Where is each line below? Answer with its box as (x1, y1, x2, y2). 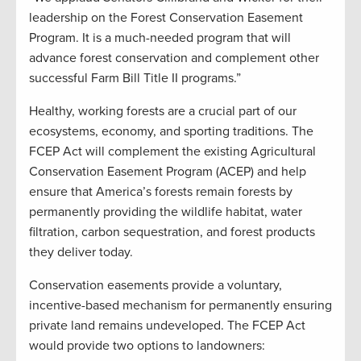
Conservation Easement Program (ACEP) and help (29, 164, 306, 180)
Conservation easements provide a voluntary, (29, 277, 282, 294)
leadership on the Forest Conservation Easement (29, 10, 303, 27)
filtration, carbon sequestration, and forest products (29, 224, 315, 241)
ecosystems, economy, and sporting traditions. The (29, 123, 313, 140)
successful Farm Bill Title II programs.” (29, 70, 244, 87)
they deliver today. (29, 244, 136, 261)
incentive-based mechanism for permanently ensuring (29, 297, 332, 314)
